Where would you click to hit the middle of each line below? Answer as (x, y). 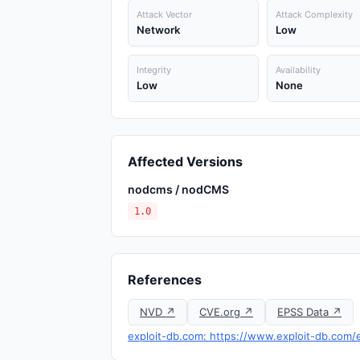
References (165, 280)
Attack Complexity (314, 14)
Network (158, 30)
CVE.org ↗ (226, 312)
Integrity (154, 70)
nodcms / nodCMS (178, 189)
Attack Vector (164, 14)
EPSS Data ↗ (309, 312)
